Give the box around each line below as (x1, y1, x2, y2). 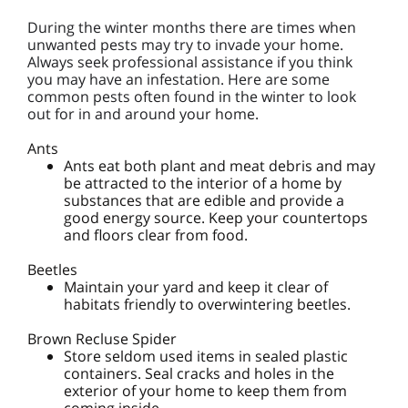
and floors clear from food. (64, 225, 248, 245)
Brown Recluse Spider (27, 329, 177, 349)
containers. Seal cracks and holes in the (64, 363, 334, 383)
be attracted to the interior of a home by (64, 173, 342, 193)
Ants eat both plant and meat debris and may (64, 156, 375, 176)
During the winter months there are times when (27, 17, 356, 37)
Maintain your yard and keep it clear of (64, 277, 328, 297)
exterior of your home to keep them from (64, 381, 347, 401)
